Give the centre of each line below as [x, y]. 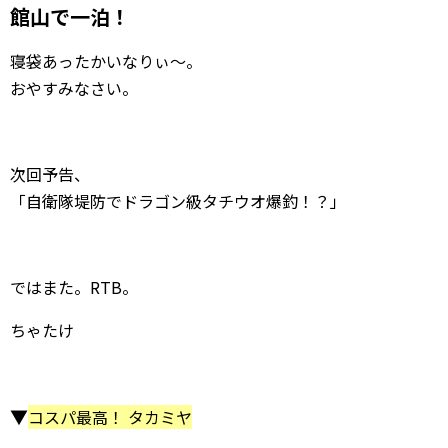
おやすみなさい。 [74, 87]
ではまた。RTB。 [74, 286]
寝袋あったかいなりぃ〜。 [106, 60]
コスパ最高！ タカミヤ [110, 416]
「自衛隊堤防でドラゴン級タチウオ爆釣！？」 [178, 200]
